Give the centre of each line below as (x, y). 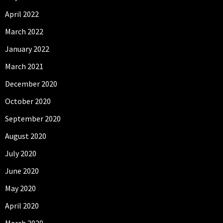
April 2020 (22, 206)
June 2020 (22, 171)
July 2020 (21, 154)
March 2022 (24, 32)
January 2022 (27, 49)
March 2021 (24, 66)
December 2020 (31, 84)
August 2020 (26, 136)
